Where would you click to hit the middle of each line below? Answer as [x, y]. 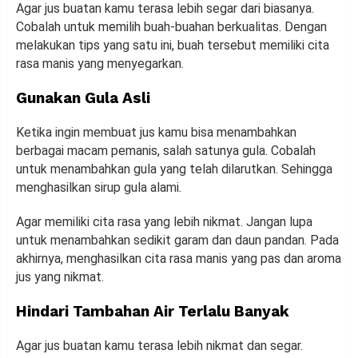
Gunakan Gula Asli [83, 98]
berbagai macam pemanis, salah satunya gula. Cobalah [166, 151]
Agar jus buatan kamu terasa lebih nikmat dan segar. [159, 346]
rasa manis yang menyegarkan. [100, 64]
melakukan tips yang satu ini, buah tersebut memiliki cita [173, 46]
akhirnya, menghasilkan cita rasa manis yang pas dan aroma [179, 259]
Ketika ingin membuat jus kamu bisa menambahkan [156, 133]
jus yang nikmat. [60, 277]
